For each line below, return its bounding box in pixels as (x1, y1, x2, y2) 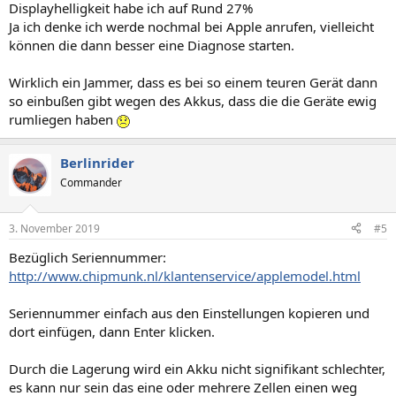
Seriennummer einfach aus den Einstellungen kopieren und (9, 303, 369, 322)
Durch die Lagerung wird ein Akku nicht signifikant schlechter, (9, 359, 385, 377)
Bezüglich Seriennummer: (9, 247, 166, 266)
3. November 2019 (9, 220, 100, 236)
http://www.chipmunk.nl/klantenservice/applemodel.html (9, 266, 361, 285)
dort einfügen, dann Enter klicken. (9, 322, 215, 340)
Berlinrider (60, 154, 134, 171)
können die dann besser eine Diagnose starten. (9, 36, 294, 54)
